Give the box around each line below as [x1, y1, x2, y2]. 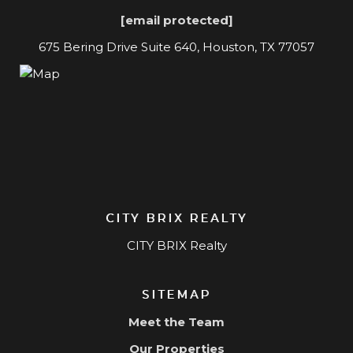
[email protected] [120, 13, 233, 28]
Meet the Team [128, 314, 225, 330]
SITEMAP [142, 288, 211, 303]
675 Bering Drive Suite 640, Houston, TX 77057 [39, 39, 314, 55]
